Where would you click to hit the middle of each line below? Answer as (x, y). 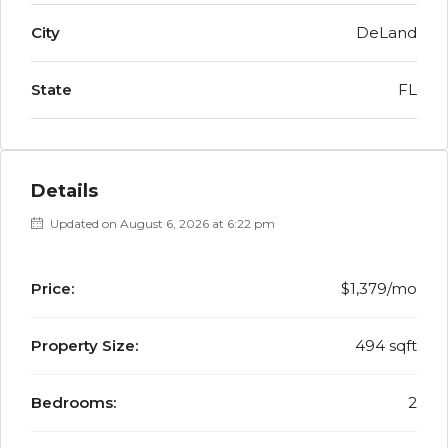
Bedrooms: (73, 402)
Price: (52, 288)
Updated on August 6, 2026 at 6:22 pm (161, 223)
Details (64, 191)
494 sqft (386, 345)
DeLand (386, 32)
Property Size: (84, 345)
